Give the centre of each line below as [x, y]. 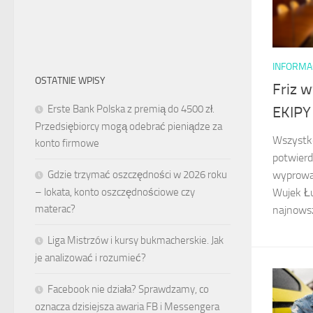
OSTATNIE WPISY [70, 81]
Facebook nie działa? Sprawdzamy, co [128, 289]
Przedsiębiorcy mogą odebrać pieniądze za [129, 126]
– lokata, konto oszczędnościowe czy [115, 192]
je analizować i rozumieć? [90, 258]
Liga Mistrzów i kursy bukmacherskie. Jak [136, 240]
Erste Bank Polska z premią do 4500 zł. [131, 109]
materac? [55, 209]
